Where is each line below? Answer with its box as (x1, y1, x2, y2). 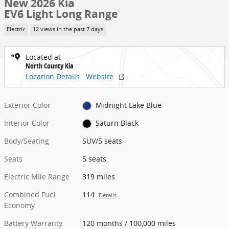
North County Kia (26, 60, 74, 71)
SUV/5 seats (82, 135, 123, 146)
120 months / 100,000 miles (82, 218, 176, 228)
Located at (26, 52, 61, 62)
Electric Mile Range (4, 171, 70, 181)
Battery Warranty (4, 218, 62, 228)
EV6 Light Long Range (4, 7, 118, 21)
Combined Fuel (4, 189, 56, 199)
